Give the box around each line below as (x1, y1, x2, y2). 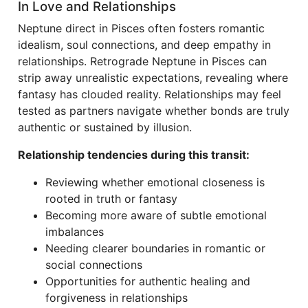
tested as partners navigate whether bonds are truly (18, 104, 289, 118)
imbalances (45, 225, 104, 239)
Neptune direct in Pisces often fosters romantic (18, 21, 265, 35)
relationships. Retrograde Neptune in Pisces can (18, 54, 267, 68)
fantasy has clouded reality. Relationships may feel (18, 87, 281, 101)
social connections (45, 258, 142, 272)
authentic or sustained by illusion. (18, 120, 192, 134)
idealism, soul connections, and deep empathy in (18, 38, 271, 52)
